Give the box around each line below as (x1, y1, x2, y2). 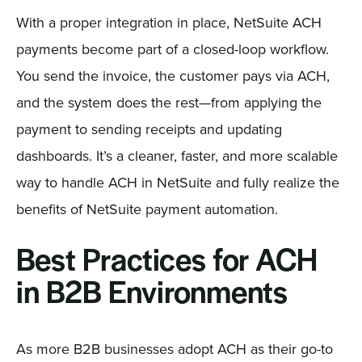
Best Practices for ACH (15, 246, 318, 279)
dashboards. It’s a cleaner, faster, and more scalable (15, 145, 338, 166)
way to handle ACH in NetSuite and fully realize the (15, 171, 339, 192)
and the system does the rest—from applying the (15, 91, 322, 112)
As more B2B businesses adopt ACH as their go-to (15, 338, 333, 359)
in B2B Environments (15, 278, 288, 311)
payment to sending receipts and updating (15, 118, 282, 139)
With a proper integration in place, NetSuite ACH (15, 11, 322, 32)
